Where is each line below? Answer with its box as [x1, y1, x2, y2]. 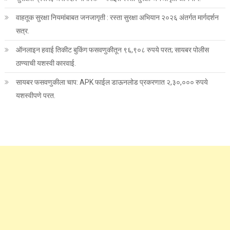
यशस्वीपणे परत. [15, 91, 55, 100]
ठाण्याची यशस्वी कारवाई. [15, 59, 76, 67]
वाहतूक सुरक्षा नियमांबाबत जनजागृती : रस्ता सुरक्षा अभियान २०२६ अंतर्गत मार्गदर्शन [15, 13, 219, 22]
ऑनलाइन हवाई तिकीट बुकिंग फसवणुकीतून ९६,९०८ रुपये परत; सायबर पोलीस [15, 45, 209, 54]
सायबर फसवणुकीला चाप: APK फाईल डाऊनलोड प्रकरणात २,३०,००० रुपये [15, 78, 208, 86]
